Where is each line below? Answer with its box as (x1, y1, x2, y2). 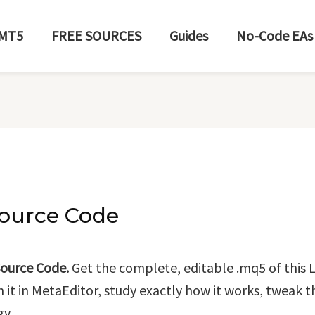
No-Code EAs (236, 27, 313, 45)
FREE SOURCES (51, 27, 141, 45)
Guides (169, 27, 208, 45)
